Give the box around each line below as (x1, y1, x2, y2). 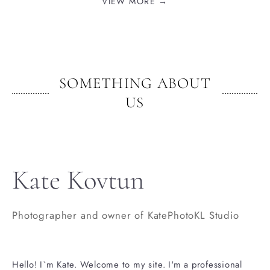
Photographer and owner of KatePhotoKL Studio (12, 208, 239, 223)
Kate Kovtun (12, 167, 144, 195)
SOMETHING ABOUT (58, 76, 212, 92)
